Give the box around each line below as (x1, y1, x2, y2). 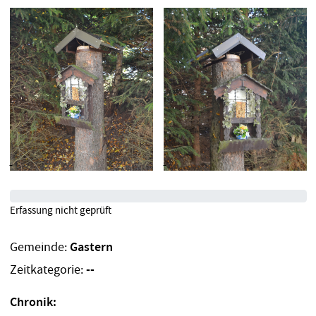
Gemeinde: (9, 238, 70, 255)
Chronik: (9, 294, 56, 312)
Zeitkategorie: (9, 262, 86, 279)
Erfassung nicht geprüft (9, 202, 111, 217)
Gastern (69, 238, 113, 256)
